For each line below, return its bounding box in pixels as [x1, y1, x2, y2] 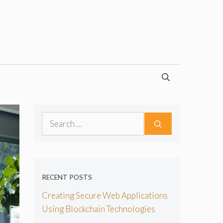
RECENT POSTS [41, 173, 92, 181]
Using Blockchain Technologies [41, 204, 155, 215]
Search [41, 113, 66, 124]
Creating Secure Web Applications [41, 190, 168, 201]
